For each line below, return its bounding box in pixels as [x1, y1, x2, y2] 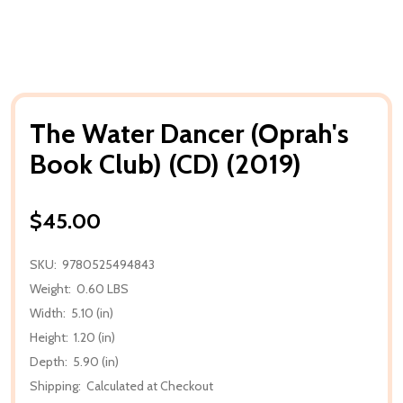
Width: [30, 304, 66, 321]
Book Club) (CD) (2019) [30, 147, 301, 181]
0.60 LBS [76, 280, 129, 297]
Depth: [30, 353, 67, 370]
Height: [30, 328, 68, 345]
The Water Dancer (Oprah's [30, 116, 349, 150]
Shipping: [30, 377, 81, 394]
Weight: [30, 280, 71, 297]
